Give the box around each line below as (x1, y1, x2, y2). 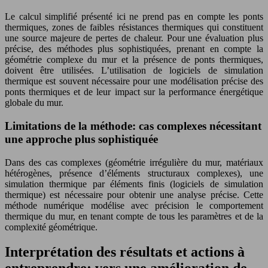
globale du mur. (5, 98, 63, 108)
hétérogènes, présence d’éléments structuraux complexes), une (5, 167, 263, 178)
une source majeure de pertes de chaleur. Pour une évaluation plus (5, 33, 263, 44)
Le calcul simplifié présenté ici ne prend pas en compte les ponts (5, 11, 263, 22)
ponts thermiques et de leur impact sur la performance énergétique (5, 87, 263, 98)
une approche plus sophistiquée (5, 132, 158, 145)
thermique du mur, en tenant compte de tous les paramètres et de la (5, 211, 263, 221)
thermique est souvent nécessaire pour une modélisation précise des (5, 76, 263, 87)
